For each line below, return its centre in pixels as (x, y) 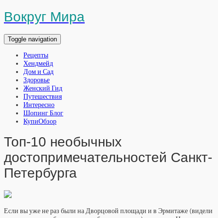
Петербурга (40, 173)
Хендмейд (38, 63)
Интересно (39, 105)
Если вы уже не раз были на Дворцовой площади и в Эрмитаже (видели (108, 211)
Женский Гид (43, 88)
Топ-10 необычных (63, 142)
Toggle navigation (32, 39)
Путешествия (43, 96)
